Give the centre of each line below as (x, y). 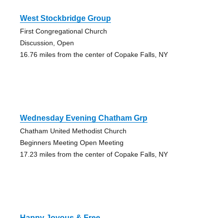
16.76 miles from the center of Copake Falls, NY (94, 55)
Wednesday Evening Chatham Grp (83, 118)
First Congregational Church (63, 31)
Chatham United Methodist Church (73, 131)
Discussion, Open (47, 43)
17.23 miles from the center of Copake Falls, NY (94, 154)
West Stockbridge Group (65, 18)
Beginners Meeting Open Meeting (72, 143)
